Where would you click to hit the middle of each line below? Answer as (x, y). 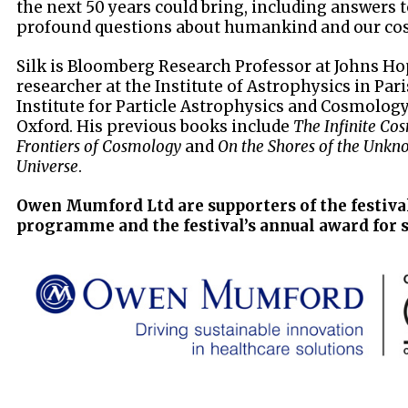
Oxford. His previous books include (155, 126)
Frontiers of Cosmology (99, 146)
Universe (48, 166)
